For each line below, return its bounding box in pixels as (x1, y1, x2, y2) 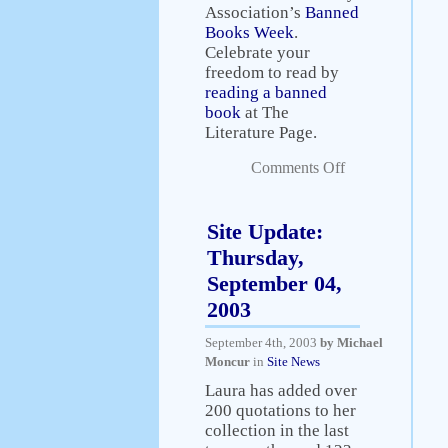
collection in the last (205, 421, 349, 440)
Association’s (205, 3, 305, 22)
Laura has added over (205, 381, 357, 400)
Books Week (205, 23, 294, 42)
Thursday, (207, 245, 304, 270)
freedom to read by (205, 63, 339, 82)
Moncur (205, 354, 250, 369)
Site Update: (207, 219, 323, 244)
